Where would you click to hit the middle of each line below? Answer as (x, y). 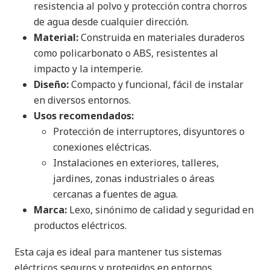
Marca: (50, 210)
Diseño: (51, 84)
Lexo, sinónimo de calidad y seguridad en (160, 210)
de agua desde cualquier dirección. (111, 22)
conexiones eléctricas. (102, 147)
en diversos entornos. (82, 100)
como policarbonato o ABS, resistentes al (126, 53)
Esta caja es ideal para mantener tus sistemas (118, 252)
